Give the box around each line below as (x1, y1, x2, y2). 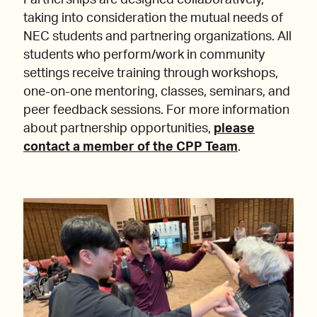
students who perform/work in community (23, 49, 265, 62)
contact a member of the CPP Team (23, 141, 238, 154)
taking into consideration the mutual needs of (23, 12, 283, 25)
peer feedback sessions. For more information (23, 104, 289, 117)
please (214, 122, 255, 136)
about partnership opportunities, (23, 122, 214, 136)
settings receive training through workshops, (23, 67, 278, 81)
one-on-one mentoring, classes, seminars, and (23, 86, 290, 99)
